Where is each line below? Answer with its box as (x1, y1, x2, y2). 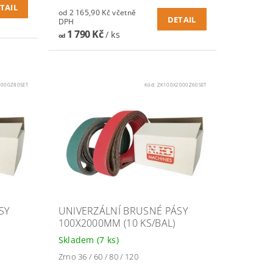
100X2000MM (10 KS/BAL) (58, 216, 175, 230)
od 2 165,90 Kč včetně (58, 7, 113, 18)
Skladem (58, 234, 97, 246)
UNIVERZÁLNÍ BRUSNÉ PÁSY (58, 204, 188, 218)
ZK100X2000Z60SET (157, 80, 207, 88)
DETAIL (167, 14, 196, 26)
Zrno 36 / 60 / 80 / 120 (58, 251, 138, 263)
